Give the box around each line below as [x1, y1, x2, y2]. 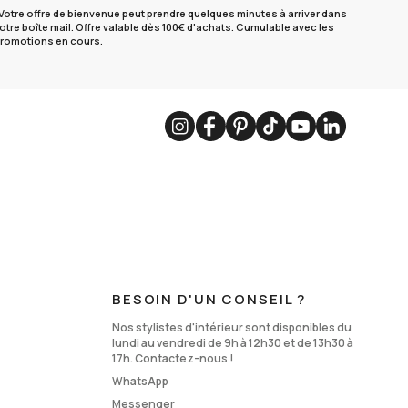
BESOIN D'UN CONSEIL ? [112, 290, 307, 310]
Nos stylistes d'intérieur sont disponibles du [112, 320, 352, 336]
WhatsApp [112, 373, 168, 390]
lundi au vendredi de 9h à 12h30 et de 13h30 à [112, 335, 353, 352]
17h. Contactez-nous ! [112, 351, 234, 367]
